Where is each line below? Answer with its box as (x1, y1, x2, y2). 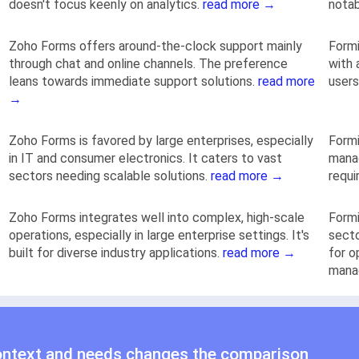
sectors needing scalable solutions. (9, 167, 211, 184)
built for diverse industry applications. (9, 244, 223, 260)
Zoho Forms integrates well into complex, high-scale (9, 209, 305, 225)
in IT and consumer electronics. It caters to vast (9, 150, 282, 166)
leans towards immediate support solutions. (9, 73, 258, 89)
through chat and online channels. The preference (9, 55, 288, 71)
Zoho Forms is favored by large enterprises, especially (9, 132, 313, 148)
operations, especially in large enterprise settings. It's (9, 227, 309, 243)
